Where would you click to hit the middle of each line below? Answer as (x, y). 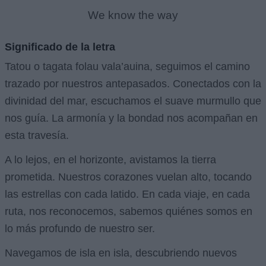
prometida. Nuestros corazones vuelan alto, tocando (128, 177)
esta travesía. (37, 135)
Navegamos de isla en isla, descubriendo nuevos (121, 253)
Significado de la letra (60, 47)
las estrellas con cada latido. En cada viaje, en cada (127, 194)
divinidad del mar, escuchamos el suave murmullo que (133, 101)
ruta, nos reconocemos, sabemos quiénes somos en (129, 211)
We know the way (133, 15)
